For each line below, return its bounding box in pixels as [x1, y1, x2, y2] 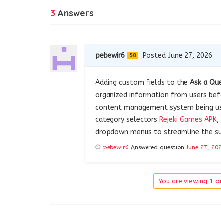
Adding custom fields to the [95, 78, 190, 87]
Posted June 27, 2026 [143, 51, 212, 60]
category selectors [95, 115, 159, 124]
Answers [55, 7, 94, 19]
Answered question [129, 144, 186, 151]
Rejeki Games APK [159, 115, 217, 124]
